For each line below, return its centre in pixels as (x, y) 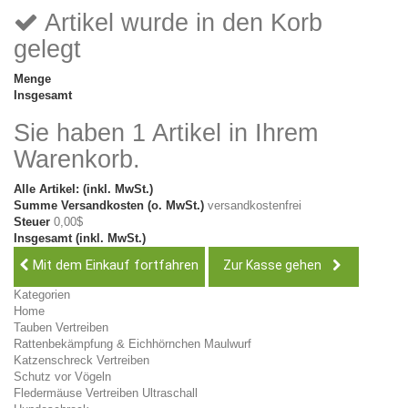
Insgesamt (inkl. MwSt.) (80, 238)
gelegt (47, 49)
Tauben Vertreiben (61, 327)
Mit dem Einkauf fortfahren (114, 265)
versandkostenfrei (255, 205)
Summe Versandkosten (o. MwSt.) (111, 205)
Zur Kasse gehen (274, 265)
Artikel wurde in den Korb (180, 23)
